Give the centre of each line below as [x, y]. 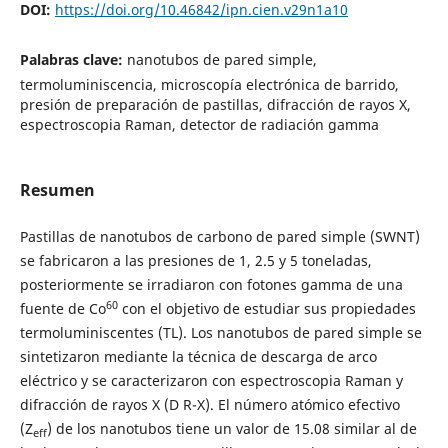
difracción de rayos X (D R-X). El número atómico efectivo [209, 405]
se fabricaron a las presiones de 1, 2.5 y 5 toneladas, [195, 261]
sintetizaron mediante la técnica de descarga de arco [198, 357]
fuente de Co [62, 309]
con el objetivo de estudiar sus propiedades [266, 309]
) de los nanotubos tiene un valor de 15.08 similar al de [231, 429]
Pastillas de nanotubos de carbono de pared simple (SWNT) [219, 237]
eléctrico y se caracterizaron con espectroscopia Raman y [211, 381]
